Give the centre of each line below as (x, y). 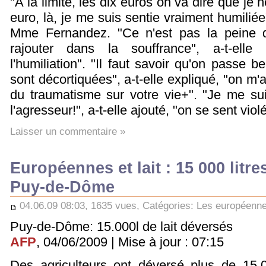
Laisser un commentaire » (68, 132)
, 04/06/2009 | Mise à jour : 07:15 (130, 242)
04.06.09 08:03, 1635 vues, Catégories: (107, 205)
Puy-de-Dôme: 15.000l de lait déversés (121, 226)
